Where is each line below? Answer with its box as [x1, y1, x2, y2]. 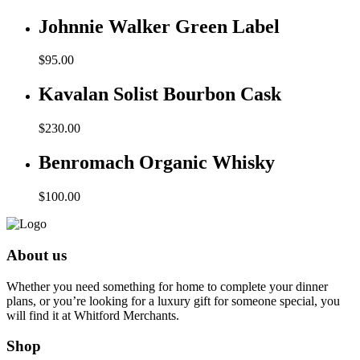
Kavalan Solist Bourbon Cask [39, 84, 281, 105]
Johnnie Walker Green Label [39, 15, 280, 37]
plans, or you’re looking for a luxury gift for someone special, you [6, 293, 340, 308]
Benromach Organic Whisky [39, 152, 275, 174]
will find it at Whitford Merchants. [6, 308, 179, 322]
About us [6, 246, 67, 264]
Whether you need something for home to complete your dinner [6, 279, 328, 293]
